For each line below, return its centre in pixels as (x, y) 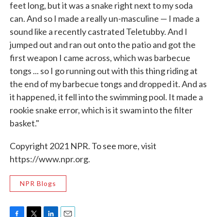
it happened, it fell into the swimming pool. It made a (106, 97)
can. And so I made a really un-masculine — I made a (105, 19)
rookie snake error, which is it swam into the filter (101, 110)
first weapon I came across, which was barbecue (100, 58)
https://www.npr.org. (50, 159)
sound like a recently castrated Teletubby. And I (99, 32)
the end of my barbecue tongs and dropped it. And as (108, 84)
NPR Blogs (38, 184)
